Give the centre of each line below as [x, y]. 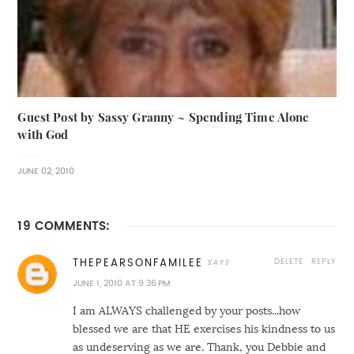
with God [43, 134]
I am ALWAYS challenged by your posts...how [187, 310]
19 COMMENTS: [64, 225]
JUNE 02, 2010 [46, 171]
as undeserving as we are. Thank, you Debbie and [200, 346]
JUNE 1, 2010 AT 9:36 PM [122, 283]
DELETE [288, 261]
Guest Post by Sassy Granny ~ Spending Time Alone [164, 117]
